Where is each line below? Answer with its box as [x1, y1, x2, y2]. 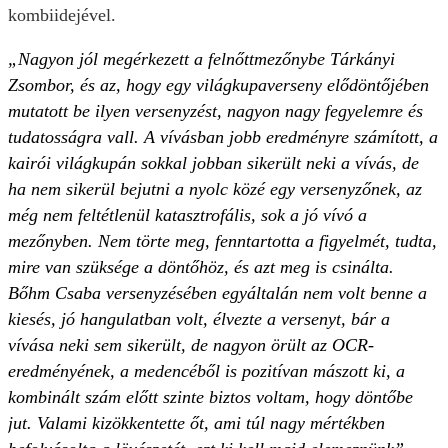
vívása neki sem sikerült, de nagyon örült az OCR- [8, 335, 374, 356]
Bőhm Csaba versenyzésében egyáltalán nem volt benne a [8, 283, 427, 304]
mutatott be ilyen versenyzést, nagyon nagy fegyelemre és [8, 101, 423, 122]
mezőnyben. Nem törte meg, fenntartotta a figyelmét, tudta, [8, 231, 437, 252]
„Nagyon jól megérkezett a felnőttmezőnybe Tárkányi [8, 49, 395, 70]
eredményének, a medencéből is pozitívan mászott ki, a [8, 361, 405, 382]
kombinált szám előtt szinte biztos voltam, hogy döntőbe [8, 387, 413, 408]
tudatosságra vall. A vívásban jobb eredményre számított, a [8, 127, 438, 148]
